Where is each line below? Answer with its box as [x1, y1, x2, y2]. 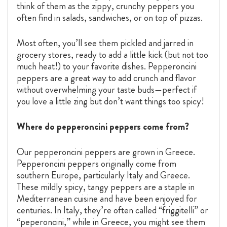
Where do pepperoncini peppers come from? [17, 120, 189, 134]
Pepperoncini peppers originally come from [17, 157, 176, 171]
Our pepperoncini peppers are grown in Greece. [17, 145, 195, 159]
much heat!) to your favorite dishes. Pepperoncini [17, 59, 197, 73]
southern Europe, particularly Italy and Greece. [17, 168, 190, 182]
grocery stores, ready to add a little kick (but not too [17, 48, 208, 62]
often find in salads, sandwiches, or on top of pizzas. [17, 11, 203, 25]
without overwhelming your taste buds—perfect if [17, 83, 197, 97]
